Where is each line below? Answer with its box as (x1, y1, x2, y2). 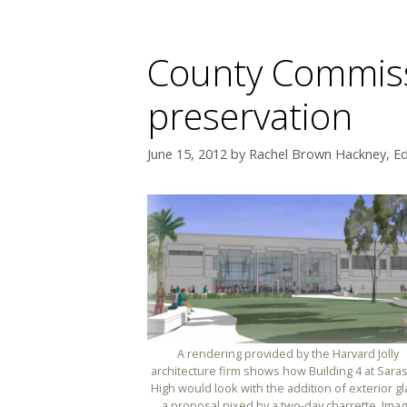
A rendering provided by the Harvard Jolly (177, 345, 399, 362)
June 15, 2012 (147, 144, 227, 163)
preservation (147, 90, 352, 141)
